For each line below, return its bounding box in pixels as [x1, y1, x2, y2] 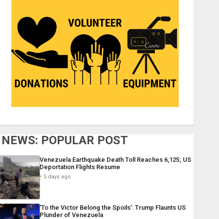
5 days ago [43, 174, 71, 180]
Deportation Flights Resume [39, 163, 120, 171]
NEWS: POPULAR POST [1, 133, 128, 148]
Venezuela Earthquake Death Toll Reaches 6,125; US [39, 156, 191, 164]
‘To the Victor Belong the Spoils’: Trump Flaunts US [39, 204, 186, 212]
